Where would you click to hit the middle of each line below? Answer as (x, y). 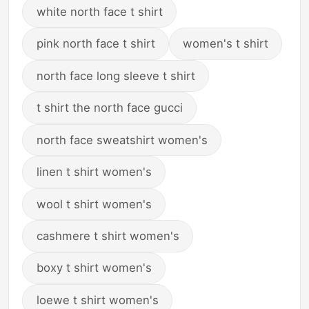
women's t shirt (226, 44)
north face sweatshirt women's (122, 140)
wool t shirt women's (94, 204)
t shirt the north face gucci (109, 108)
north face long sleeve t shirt (116, 76)
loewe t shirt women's (97, 300)
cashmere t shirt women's (108, 236)
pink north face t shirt (96, 44)
